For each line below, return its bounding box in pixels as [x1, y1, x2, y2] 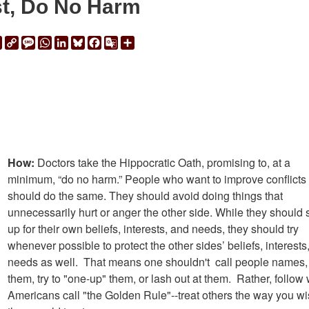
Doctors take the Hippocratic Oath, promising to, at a [34, 154, 290, 171]
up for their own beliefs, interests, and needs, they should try [7, 221, 299, 237]
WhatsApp [51, 33, 103, 50]
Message [34, 33, 80, 50]
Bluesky [84, 33, 124, 50]
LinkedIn [68, 33, 110, 50]
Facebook [101, 33, 150, 50]
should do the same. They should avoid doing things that [7, 188, 283, 204]
